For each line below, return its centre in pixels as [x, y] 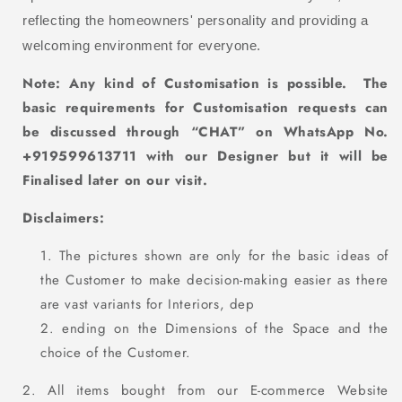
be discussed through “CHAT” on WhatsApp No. [205, 131]
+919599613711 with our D [125, 156]
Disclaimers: [64, 218]
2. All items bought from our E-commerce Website [205, 390]
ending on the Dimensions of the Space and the [225, 328]
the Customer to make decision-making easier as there [214, 280]
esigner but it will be [308, 156]
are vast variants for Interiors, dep [148, 304]
